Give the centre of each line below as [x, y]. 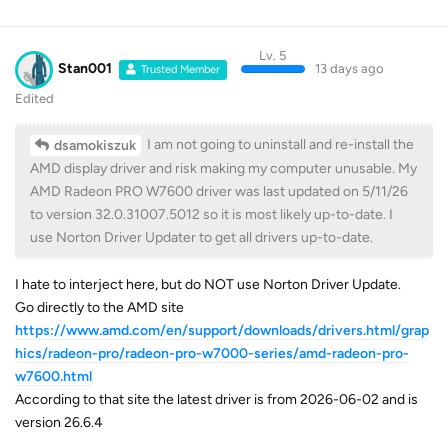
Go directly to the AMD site [99, 307]
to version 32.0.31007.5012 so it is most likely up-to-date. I [211, 214]
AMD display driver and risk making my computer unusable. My [223, 168]
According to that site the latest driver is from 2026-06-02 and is [216, 399]
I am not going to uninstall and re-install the [279, 144]
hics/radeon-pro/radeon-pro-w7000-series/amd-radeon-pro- [212, 353]
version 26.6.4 [59, 422]
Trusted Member [181, 69]
